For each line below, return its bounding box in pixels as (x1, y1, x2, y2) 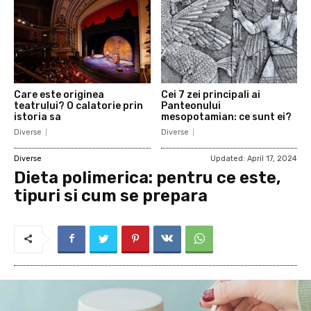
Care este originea (14, 89, 104, 101)
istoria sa (14, 111, 61, 124)
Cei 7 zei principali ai (160, 89, 260, 101)
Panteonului (160, 100, 221, 112)
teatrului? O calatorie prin (14, 100, 143, 112)
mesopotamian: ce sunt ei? (160, 111, 292, 124)
